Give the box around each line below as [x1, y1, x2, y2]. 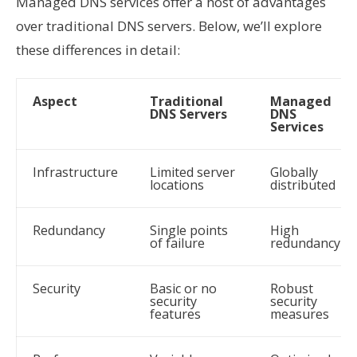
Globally [270, 163, 318, 181]
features [150, 305, 201, 323]
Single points [150, 222, 228, 239]
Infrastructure [33, 163, 118, 181]
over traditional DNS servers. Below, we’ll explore [16, 17, 322, 35]
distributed [270, 176, 335, 194]
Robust [270, 280, 313, 297]
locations [150, 176, 204, 194]
